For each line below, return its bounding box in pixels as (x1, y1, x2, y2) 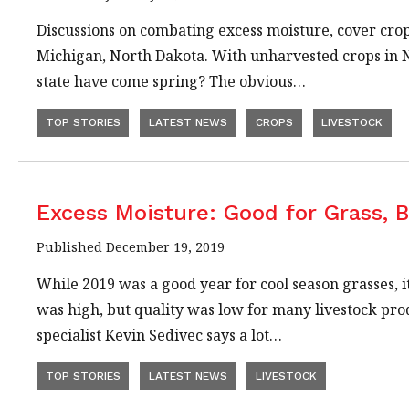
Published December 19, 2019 (37, 237, 225, 256)
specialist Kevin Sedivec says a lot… (37, 324, 282, 345)
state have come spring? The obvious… (37, 71, 306, 92)
